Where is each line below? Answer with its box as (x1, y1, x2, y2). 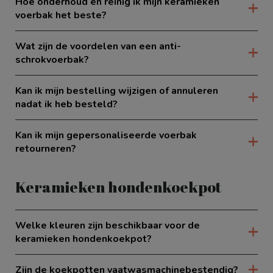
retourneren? (15, 141, 76, 155)
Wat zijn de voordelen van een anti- (15, 39, 181, 53)
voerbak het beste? (15, 8, 107, 22)
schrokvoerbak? (15, 52, 89, 66)
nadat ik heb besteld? (15, 97, 118, 111)
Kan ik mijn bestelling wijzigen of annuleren (15, 83, 218, 97)
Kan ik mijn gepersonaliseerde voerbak (15, 128, 197, 142)
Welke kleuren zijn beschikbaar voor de (15, 218, 200, 232)
